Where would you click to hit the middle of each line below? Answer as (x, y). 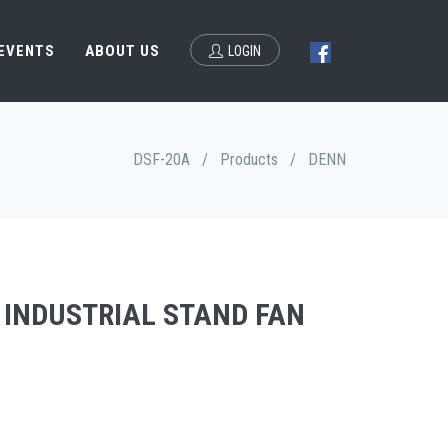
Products (249, 159)
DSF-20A (161, 159)
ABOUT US (122, 51)
